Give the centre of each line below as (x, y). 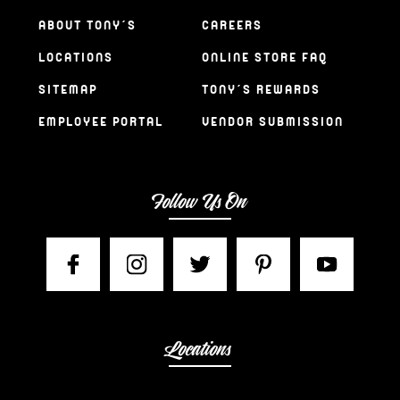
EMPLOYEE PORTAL (100, 122)
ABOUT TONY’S (87, 26)
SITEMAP (67, 90)
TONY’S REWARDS (261, 90)
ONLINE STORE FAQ (264, 58)
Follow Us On (200, 203)
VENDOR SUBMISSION (272, 122)
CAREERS (232, 26)
